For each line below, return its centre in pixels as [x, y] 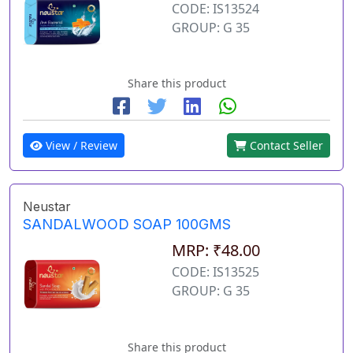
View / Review [80, 146]
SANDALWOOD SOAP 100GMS [127, 225]
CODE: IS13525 [216, 272]
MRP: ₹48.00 [216, 251]
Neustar [47, 207]
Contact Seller [285, 146]
